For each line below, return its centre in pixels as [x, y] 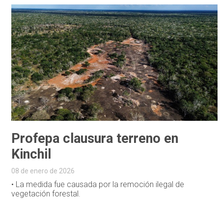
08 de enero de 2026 [43, 171]
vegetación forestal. [46, 193]
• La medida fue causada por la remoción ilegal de [98, 184]
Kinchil [31, 154]
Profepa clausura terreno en [95, 138]
